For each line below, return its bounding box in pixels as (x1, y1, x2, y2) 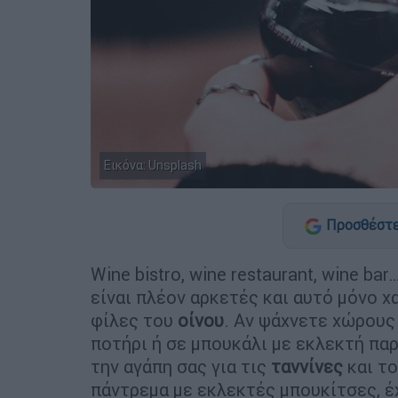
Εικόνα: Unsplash (104, 156, 202, 173)
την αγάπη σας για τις (91, 354, 271, 378)
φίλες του (91, 308, 178, 331)
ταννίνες (271, 354, 343, 378)
